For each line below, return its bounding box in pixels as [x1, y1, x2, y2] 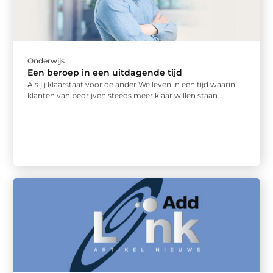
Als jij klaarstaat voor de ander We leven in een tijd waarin [27, 79, 236, 89]
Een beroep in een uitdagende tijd [27, 66, 183, 78]
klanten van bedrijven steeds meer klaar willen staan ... [27, 90, 225, 100]
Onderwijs [27, 55, 65, 65]
